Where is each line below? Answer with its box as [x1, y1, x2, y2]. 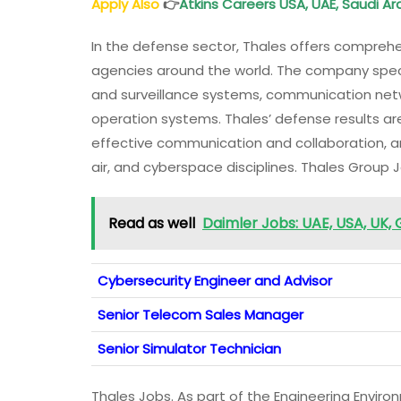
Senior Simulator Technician [98, 339, 281, 359]
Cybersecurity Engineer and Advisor [98, 271, 332, 291]
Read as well [108, 213, 195, 235]
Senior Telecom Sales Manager [98, 305, 303, 325]
